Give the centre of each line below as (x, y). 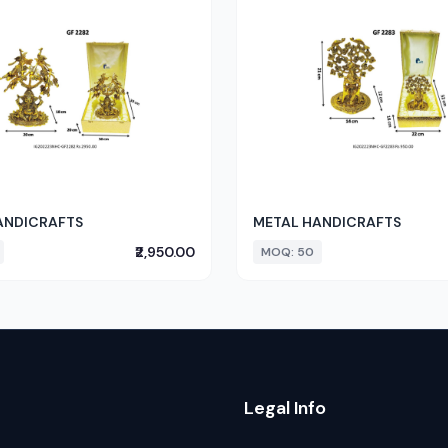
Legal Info (285, 408)
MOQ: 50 (287, 252)
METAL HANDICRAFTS (327, 222)
